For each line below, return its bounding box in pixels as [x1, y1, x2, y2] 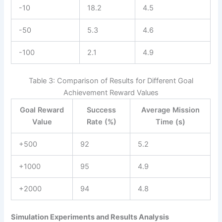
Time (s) [155, 117, 185, 127]
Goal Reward [20, 106, 64, 115]
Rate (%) [86, 117, 116, 127]
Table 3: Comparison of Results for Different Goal [28, 76, 193, 86]
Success [87, 106, 116, 115]
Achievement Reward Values [63, 88, 159, 98]
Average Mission [141, 106, 200, 115]
